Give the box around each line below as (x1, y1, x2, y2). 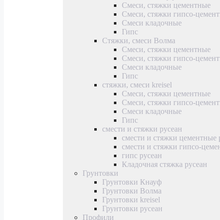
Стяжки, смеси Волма (102, 36, 175, 45)
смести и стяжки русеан (102, 124, 182, 133)
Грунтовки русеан (102, 204, 163, 213)
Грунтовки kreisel (102, 195, 160, 204)
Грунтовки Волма (102, 186, 162, 195)
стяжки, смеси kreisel (102, 80, 172, 89)
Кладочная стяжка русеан (122, 160, 207, 168)
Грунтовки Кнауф (102, 177, 162, 186)
